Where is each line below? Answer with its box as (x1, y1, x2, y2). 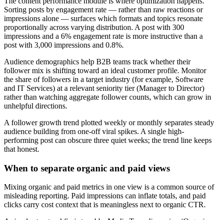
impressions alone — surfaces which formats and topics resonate (4, 14, 203, 23)
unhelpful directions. (4, 101, 67, 110)
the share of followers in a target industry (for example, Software (4, 75, 203, 83)
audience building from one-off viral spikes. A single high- (4, 127, 184, 136)
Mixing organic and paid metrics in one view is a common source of (4, 183, 214, 192)
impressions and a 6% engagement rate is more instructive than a (4, 31, 203, 40)
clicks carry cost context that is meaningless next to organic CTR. (4, 200, 206, 209)
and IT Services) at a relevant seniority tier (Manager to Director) (4, 83, 204, 92)
